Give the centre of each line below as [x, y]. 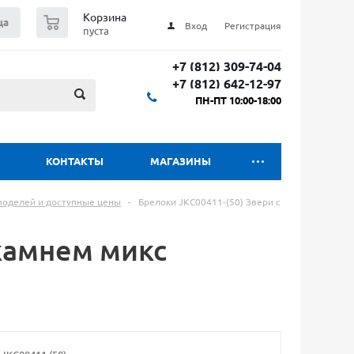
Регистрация [253, 26]
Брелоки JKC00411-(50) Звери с [209, 202]
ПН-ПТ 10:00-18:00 [238, 100]
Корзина [105, 17]
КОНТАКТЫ [75, 161]
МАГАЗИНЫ [181, 161]
